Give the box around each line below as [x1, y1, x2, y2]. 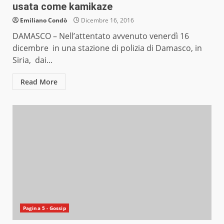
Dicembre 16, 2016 [79, 16, 134, 25]
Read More [20, 77, 57, 87]
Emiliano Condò [20, 16, 67, 25]
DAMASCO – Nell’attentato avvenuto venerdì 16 [12, 30, 189, 42]
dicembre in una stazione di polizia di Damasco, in [12, 42, 202, 54]
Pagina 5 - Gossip [23, 204, 66, 212]
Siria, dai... [12, 54, 52, 66]
